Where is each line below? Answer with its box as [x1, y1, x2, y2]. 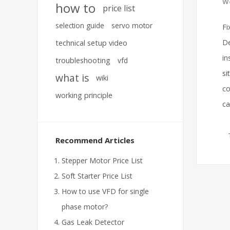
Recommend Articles [55, 135, 135, 145]
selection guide [55, 21, 104, 30]
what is [55, 71, 89, 85]
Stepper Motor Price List [62, 156, 143, 165]
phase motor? [62, 202, 108, 212]
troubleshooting [55, 55, 110, 65]
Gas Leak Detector [62, 217, 124, 227]
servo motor [111, 21, 152, 30]
